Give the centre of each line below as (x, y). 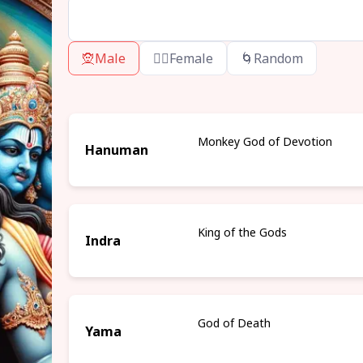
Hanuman (116, 150)
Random (278, 58)
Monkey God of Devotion (265, 141)
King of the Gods (243, 232)
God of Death (235, 323)
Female (191, 58)
